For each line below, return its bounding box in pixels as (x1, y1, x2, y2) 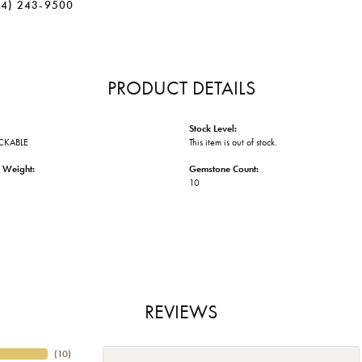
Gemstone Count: (189, 163, 259, 175)
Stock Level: (189, 123, 237, 135)
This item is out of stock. (189, 137, 277, 149)
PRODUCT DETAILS (107, 75, 255, 101)
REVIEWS (145, 299, 217, 325)
